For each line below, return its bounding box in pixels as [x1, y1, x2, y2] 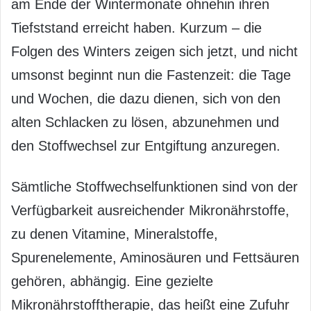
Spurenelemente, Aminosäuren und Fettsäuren [11, 250, 299, 265]
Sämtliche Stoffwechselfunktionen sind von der [11, 179, 298, 194]
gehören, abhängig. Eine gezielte [11, 274, 213, 289]
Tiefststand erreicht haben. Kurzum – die [11, 20, 262, 35]
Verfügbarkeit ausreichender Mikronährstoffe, [11, 203, 289, 218]
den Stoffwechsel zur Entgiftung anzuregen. [11, 138, 280, 153]
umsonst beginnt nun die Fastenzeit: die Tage [11, 67, 291, 83]
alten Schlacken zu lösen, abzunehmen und [11, 115, 279, 130]
